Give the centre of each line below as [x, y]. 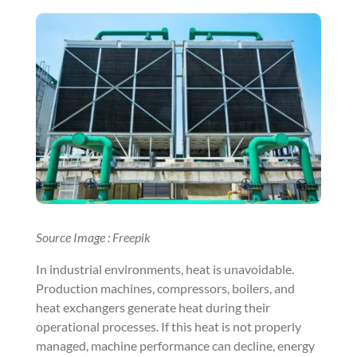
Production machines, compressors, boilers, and [165, 288]
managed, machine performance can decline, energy [175, 345]
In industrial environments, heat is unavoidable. [165, 269]
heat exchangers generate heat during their [153, 307]
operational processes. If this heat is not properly [168, 326]
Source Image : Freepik [93, 237]
